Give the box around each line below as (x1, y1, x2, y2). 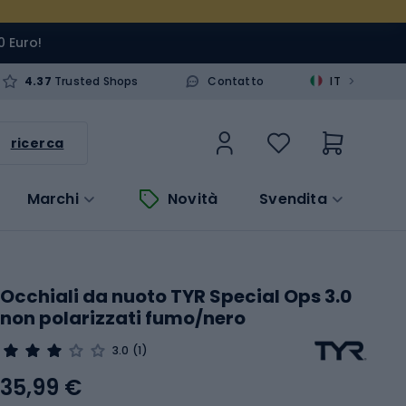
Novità (168, 188, 218, 209)
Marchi (26, 188, 79, 209)
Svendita (259, 188, 327, 209)
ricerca (10, 133, 64, 152)
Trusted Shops (51, 72, 139, 89)
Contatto (208, 72, 264, 89)
